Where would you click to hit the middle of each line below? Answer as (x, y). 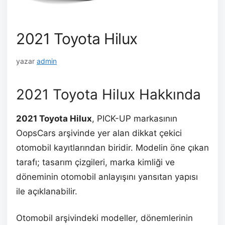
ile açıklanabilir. (47, 191)
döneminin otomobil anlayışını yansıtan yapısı (107, 177)
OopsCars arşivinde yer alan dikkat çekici (99, 133)
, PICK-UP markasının (135, 118)
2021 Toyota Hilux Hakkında (108, 94)
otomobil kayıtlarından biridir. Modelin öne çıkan (113, 147)
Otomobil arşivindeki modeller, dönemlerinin (104, 218)
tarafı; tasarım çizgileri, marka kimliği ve (95, 162)
